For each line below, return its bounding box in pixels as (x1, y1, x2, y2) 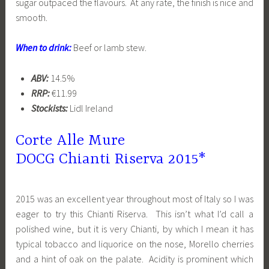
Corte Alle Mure (16, 131, 125, 150)
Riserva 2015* (115, 150, 207, 168)
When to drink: (16, 41, 74, 54)
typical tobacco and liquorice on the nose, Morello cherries (16, 237, 253, 250)
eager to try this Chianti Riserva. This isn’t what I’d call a (16, 207, 253, 220)
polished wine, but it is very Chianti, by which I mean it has (16, 222, 253, 235)
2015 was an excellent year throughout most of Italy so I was (16, 192, 253, 205)
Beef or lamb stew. (73, 41, 147, 54)
